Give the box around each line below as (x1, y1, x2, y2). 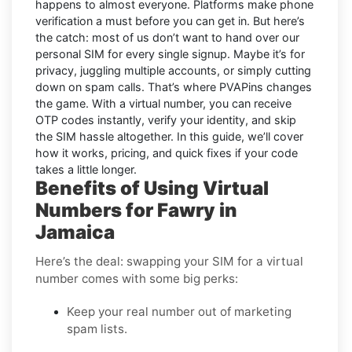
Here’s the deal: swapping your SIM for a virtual (35, 253, 303, 269)
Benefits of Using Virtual (35, 176, 269, 200)
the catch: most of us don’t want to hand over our (35, 30, 299, 44)
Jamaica (35, 220, 115, 244)
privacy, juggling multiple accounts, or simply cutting (35, 63, 311, 77)
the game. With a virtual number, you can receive (35, 96, 291, 110)
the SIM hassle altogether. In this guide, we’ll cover (35, 129, 303, 143)
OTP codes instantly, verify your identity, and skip (35, 112, 296, 126)
